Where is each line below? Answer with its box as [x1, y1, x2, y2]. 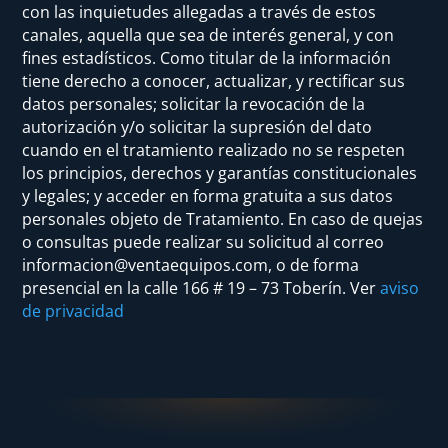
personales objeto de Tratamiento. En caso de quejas [22, 208, 424, 230]
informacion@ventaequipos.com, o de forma [22, 254, 360, 276]
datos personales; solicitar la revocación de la [22, 93, 366, 115]
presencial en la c [22, 277, 153, 299]
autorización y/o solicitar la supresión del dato [22, 116, 373, 138]
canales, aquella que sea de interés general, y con [22, 24, 395, 46]
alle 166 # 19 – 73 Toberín [152, 277, 343, 299]
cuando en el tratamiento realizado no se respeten [22, 139, 406, 161]
